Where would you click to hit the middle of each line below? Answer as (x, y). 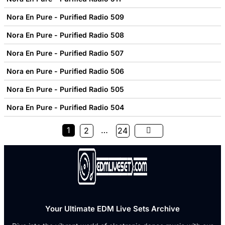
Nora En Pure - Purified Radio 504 (65, 107)
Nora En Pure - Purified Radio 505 (65, 89)
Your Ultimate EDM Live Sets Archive (113, 208)
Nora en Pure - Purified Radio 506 (65, 71)
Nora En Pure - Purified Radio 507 (65, 53)
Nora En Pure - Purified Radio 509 (65, 17)
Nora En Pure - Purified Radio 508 (65, 35)
